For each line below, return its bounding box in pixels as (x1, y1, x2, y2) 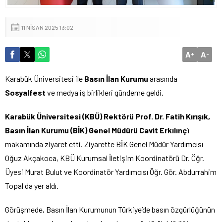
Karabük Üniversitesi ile (5, 73, 83, 83)
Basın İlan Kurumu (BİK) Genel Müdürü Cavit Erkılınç (5, 125, 187, 135)
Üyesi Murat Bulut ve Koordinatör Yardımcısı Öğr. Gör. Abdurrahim (5, 166, 217, 176)
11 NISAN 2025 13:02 (21, 23, 73, 31)
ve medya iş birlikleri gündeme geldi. (46, 87, 164, 97)
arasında (148, 73, 177, 83)
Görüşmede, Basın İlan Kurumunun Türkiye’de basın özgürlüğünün (5, 204, 215, 214)
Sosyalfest (5, 87, 46, 97)
